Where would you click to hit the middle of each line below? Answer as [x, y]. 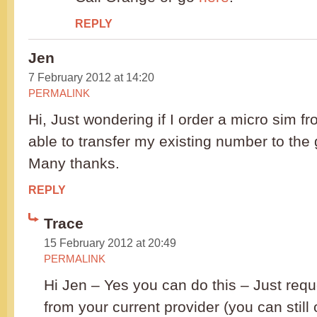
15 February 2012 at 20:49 [110, 243]
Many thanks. [74, 163]
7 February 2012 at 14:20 [91, 77]
